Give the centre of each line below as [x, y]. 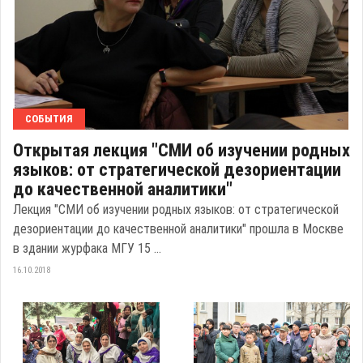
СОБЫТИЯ [49, 119]
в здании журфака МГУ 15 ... [87, 249]
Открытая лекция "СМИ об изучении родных [181, 151]
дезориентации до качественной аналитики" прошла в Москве [178, 229]
